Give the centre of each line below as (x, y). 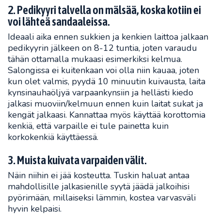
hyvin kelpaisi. (35, 209)
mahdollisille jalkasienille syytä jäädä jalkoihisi (99, 187)
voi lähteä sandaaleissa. (59, 22)
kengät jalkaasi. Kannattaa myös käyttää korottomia (107, 115)
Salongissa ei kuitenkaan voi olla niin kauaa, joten (103, 70)
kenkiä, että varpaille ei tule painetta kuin (88, 126)
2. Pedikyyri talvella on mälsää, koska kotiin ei (104, 10)
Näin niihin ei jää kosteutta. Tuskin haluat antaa (99, 176)
